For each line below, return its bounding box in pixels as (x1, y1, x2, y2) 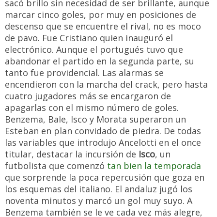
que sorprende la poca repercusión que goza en (5, 171, 204, 183)
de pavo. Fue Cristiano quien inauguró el (5, 31, 173, 44)
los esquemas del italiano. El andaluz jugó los (5, 183, 192, 195)
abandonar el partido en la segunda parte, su (5, 55, 194, 67)
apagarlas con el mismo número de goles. (5, 101, 179, 113)
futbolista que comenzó (5, 159, 107, 171)
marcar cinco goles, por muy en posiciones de (5, 8, 196, 20)
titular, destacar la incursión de (5, 148, 139, 160)
